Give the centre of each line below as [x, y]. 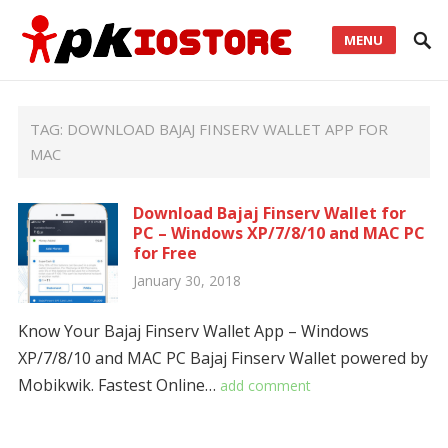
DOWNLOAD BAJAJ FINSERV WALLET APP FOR [228, 129]
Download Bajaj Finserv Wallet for [269, 213]
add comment [265, 385]
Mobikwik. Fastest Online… [118, 385]
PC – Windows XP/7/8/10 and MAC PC [278, 233]
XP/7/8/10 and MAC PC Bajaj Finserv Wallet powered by [222, 358]
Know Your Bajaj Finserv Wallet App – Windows [193, 331]
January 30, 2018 [186, 280]
